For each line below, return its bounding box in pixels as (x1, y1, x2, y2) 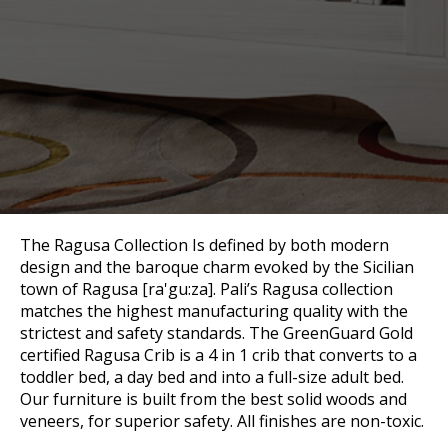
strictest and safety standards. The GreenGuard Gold (20, 322, 413, 345)
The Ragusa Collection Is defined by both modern (20, 234, 389, 257)
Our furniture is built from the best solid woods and (20, 388, 407, 411)
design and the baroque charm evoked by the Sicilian (20, 256, 414, 279)
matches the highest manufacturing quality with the (20, 300, 408, 323)
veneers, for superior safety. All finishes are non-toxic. (20, 410, 424, 433)
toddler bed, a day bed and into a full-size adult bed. (20, 366, 404, 389)
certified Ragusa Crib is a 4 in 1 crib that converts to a (20, 344, 417, 367)
